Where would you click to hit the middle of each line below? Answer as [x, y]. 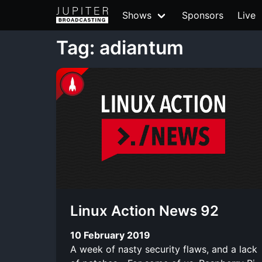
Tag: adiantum [120, 48]
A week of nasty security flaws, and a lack [164, 249]
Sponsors [203, 15]
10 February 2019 [110, 235]
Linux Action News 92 [144, 211]
